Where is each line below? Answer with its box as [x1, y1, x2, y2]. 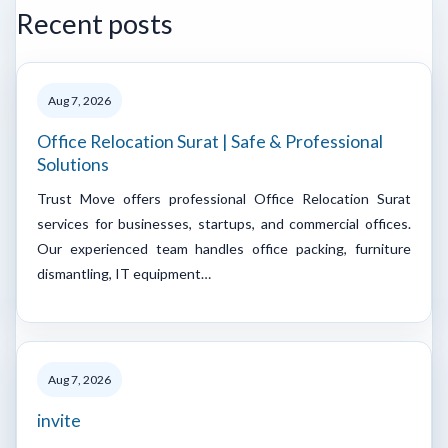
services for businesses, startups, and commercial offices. [37, 214, 411, 232]
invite [37, 409, 81, 431]
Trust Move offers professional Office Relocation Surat [37, 189, 411, 207]
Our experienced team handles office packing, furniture [37, 239, 411, 257]
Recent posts [16, 6, 173, 40]
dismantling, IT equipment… [37, 264, 211, 282]
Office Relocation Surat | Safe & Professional [37, 130, 383, 152]
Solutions [37, 153, 109, 175]
